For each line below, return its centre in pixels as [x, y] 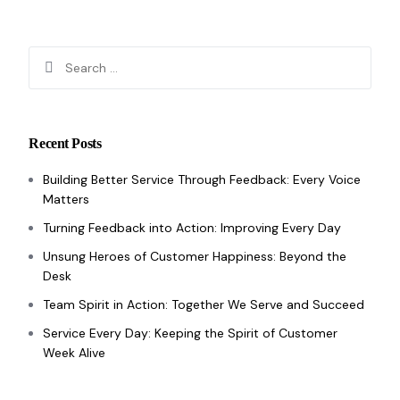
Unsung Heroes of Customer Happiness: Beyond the [195, 256]
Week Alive [75, 352]
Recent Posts [65, 144]
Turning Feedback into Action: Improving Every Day [192, 227]
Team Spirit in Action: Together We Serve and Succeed [204, 304]
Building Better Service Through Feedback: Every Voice [202, 179]
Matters [67, 199]
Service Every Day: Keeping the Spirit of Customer [191, 333]
